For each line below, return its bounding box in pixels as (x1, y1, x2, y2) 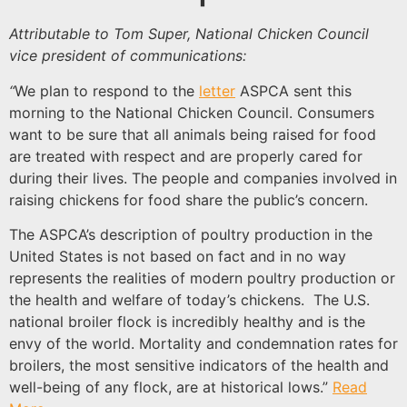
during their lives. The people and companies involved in (9, 168, 397, 187)
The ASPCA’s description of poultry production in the (9, 225, 372, 243)
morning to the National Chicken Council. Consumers (9, 103, 374, 122)
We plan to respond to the (15, 81, 199, 100)
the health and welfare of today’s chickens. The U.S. (9, 291, 370, 309)
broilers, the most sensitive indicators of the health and (9, 356, 389, 374)
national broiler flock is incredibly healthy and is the (9, 313, 365, 331)
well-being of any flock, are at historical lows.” (9, 378, 333, 396)
